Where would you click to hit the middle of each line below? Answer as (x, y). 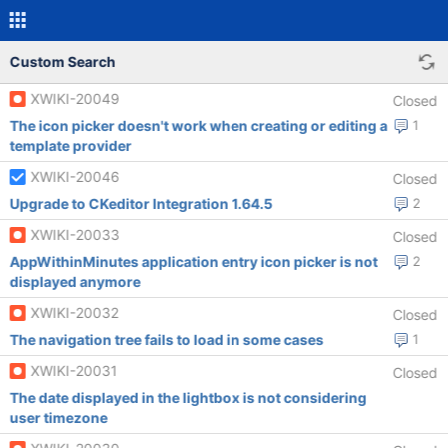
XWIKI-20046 (75, 176)
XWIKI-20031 (74, 370)
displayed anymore (75, 281)
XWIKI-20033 (75, 234)
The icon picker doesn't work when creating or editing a (198, 125)
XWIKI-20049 (75, 98)
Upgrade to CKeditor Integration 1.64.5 (141, 203)
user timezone (58, 417)
